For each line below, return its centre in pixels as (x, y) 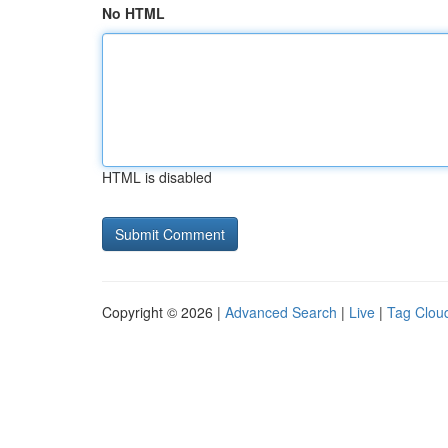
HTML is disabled (157, 177)
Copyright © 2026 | (163, 312)
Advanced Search (281, 312)
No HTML (133, 13)
